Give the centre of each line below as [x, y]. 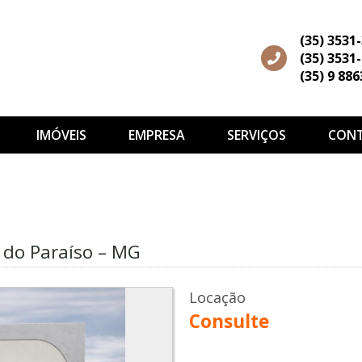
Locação [217, 298]
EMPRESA [156, 135]
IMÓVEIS [61, 135]
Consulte [229, 322]
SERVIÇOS [256, 135]
